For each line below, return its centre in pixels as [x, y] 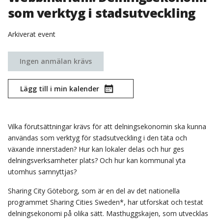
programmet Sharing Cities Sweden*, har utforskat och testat [106, 202]
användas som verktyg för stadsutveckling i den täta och [97, 138]
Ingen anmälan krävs [56, 61]
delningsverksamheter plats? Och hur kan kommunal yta [97, 161]
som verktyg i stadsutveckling [102, 13]
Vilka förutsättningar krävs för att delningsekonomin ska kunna [107, 127]
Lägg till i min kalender [60, 89]
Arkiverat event [32, 34]
